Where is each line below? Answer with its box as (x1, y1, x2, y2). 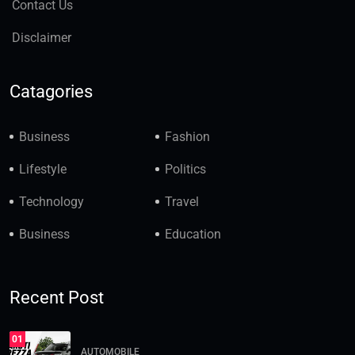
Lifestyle (19, 162, 67, 177)
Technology (19, 194, 84, 210)
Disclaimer (12, 30, 71, 46)
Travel (165, 194, 200, 210)
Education (165, 227, 222, 242)
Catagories (10, 82, 93, 102)
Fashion (165, 129, 211, 145)
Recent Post (10, 288, 104, 308)
